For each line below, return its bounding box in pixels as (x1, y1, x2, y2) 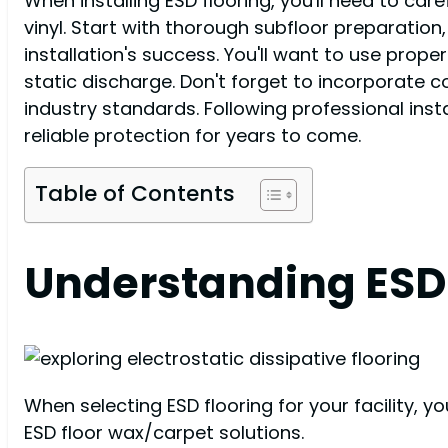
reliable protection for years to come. (24, 123, 361, 149)
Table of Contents (35, 178, 235, 210)
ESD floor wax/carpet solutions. (24, 419, 304, 445)
